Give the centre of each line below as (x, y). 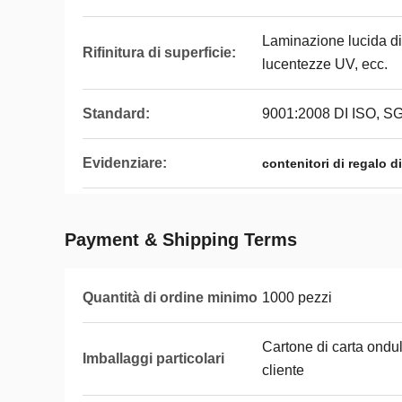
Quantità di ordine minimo (170, 297)
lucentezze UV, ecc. (325, 64)
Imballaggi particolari (153, 358)
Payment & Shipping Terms (181, 240)
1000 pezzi (297, 297)
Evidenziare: (125, 163)
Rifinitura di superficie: (159, 52)
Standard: (116, 114)
